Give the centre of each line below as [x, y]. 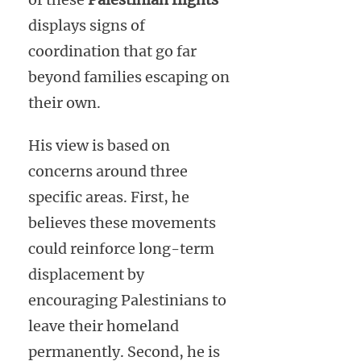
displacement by [86, 275]
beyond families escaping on [129, 77]
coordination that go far [112, 52]
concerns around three [108, 172]
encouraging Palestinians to [127, 301]
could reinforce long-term [121, 249]
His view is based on [99, 146]
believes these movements [122, 223]
